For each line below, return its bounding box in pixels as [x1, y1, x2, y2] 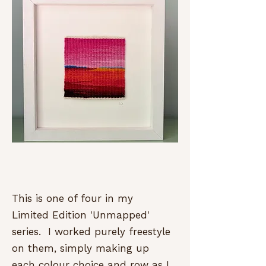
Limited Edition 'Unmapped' [12, 209, 150, 221]
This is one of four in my [12, 192, 133, 204]
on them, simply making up [12, 242, 149, 254]
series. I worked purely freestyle [12, 226, 170, 237]
